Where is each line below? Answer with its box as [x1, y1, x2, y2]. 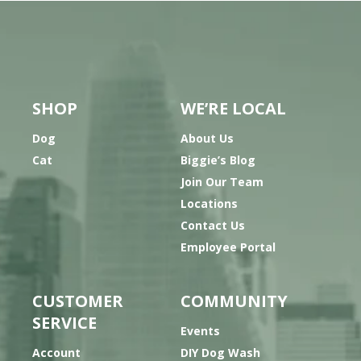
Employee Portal [180, 239, 276, 255]
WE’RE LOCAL [180, 98, 286, 120]
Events [180, 323, 220, 339]
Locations [180, 196, 238, 212]
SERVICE [32, 312, 97, 334]
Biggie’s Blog [180, 152, 255, 168]
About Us [180, 131, 234, 147]
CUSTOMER [32, 290, 123, 313]
